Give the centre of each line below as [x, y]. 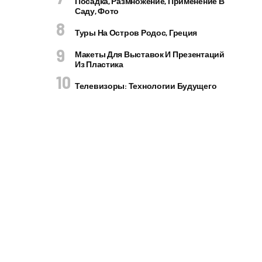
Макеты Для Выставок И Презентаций [150, 54]
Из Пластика [99, 64]
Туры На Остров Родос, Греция [136, 32]
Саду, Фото [97, 11]
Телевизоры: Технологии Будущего [146, 86]
